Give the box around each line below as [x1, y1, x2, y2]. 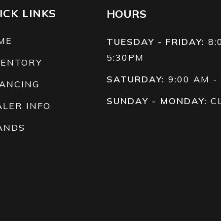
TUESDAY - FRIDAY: [107, 36, 205, 48]
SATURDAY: [107, 74, 165, 85]
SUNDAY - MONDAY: [107, 95, 208, 107]
